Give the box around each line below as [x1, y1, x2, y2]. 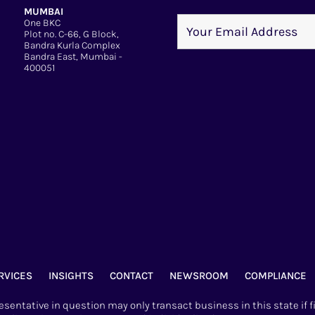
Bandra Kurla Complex [24, 39, 121, 51]
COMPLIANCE [244, 269, 307, 282]
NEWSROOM [169, 269, 229, 282]
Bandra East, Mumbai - [24, 50, 123, 63]
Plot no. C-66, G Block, [24, 27, 120, 40]
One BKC [24, 16, 61, 29]
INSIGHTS [48, 269, 94, 282]
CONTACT [109, 269, 153, 282]
